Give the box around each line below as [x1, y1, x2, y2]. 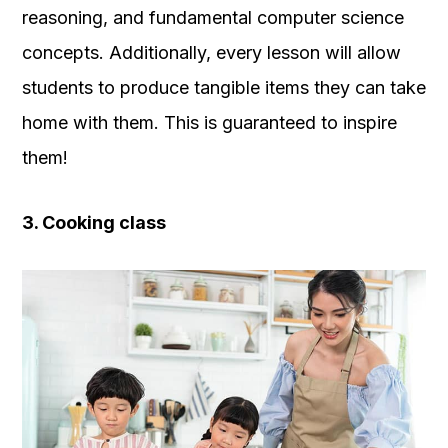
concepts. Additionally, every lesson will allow [22, 42, 401, 64]
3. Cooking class [22, 212, 166, 234]
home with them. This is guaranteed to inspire [22, 112, 397, 134]
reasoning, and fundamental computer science [22, 7, 404, 29]
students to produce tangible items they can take [22, 77, 426, 99]
